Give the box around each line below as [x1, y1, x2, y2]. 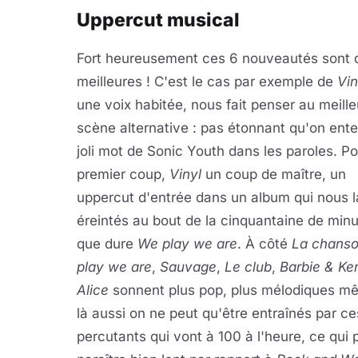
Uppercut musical [77, 9, 240, 31]
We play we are [137, 236, 237, 252]
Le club [225, 259, 272, 275]
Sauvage [160, 259, 217, 275]
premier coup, [77, 166, 169, 182]
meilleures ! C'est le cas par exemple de [77, 74, 337, 89]
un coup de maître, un [201, 166, 346, 182]
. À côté [237, 236, 292, 252]
